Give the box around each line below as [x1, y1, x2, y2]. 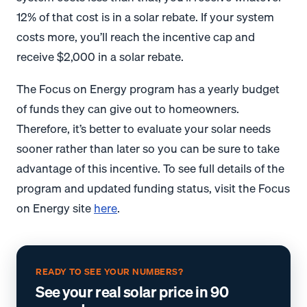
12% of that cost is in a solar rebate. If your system [16, 7, 274, 26]
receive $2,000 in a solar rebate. [16, 47, 184, 66]
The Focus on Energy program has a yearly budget [16, 79, 280, 99]
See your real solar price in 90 [36, 279, 229, 304]
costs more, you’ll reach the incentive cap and [16, 27, 255, 46]
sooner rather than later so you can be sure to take [16, 139, 280, 158]
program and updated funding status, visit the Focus [16, 179, 290, 198]
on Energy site [16, 199, 94, 218]
